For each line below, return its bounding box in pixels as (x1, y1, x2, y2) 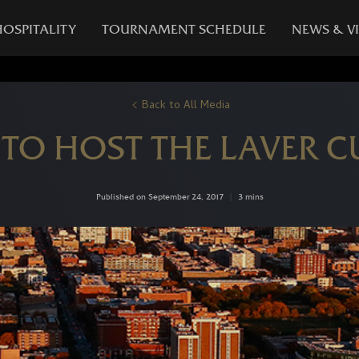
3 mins (237, 192, 264, 203)
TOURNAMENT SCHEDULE (102, 21, 266, 37)
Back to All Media (142, 97, 230, 116)
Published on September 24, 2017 (95, 192, 224, 203)
